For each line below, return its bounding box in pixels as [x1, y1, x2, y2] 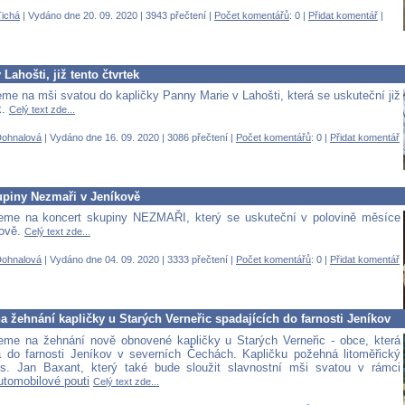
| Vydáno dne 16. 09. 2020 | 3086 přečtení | [42, 132, 236, 144]
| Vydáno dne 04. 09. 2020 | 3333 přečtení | [42, 254, 236, 266]
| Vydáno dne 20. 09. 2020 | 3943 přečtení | [20, 10, 214, 22]
